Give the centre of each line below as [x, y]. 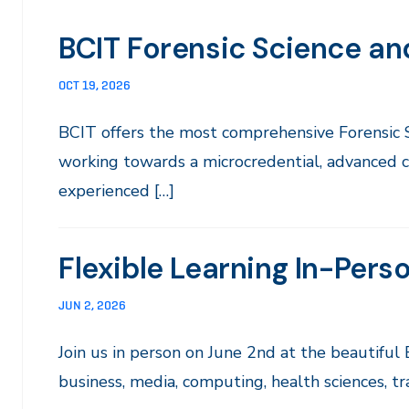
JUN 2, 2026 [92, 305]
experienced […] [116, 191]
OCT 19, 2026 [94, 85]
